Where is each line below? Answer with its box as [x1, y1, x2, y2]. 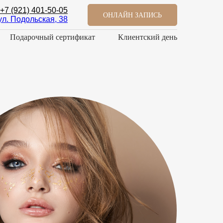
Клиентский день [117, 33, 177, 41]
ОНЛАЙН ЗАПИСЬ [103, 11, 162, 19]
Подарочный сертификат [9, 33, 95, 41]
